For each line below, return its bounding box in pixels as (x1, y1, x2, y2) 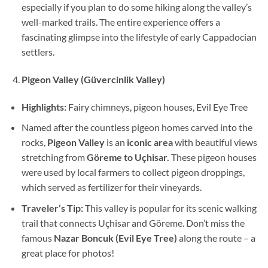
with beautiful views (172, 136, 257, 148)
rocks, (21, 136, 45, 148)
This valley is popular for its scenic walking (83, 202, 257, 214)
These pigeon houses (169, 151, 257, 163)
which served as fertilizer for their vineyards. (21, 181, 202, 193)
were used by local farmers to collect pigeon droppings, (21, 166, 245, 178)
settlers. (21, 46, 54, 58)
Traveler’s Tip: (21, 202, 83, 214)
